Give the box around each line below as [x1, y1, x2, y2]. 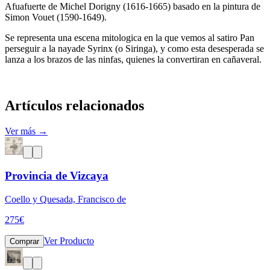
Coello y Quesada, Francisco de [5, 193, 126, 204]
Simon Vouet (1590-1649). [5, 11, 107, 22]
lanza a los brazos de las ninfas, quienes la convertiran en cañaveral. [5, 54, 262, 64]
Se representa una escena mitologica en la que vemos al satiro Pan [5, 32, 254, 43]
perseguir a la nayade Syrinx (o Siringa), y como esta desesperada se [5, 43, 264, 54]
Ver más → [5, 125, 48, 136]
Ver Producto [44, 235, 94, 246]
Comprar [10, 236, 39, 246]
